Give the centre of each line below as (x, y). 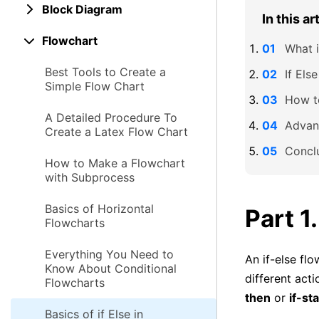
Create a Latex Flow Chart (116, 132)
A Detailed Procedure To (111, 117)
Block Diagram (82, 9)
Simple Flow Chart (95, 86)
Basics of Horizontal (99, 209)
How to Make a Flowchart (115, 163)
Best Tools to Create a (105, 72)
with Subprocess (90, 177)
